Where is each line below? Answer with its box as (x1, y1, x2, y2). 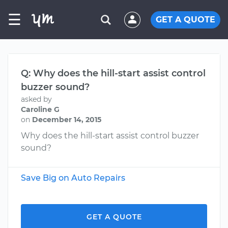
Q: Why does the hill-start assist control (21, 68, 206, 79)
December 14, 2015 (32, 115, 101, 124)
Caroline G (21, 105, 60, 114)
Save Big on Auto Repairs (21, 173, 125, 183)
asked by (21, 95, 52, 104)
